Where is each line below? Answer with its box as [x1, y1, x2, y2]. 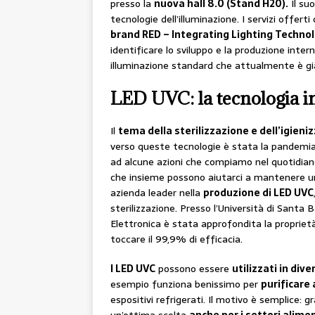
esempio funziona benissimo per [110, 276, 261, 292]
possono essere [155, 261, 232, 277]
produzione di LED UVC [203, 185, 314, 201]
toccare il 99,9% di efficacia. [110, 231, 243, 247]
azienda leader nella [110, 185, 203, 201]
